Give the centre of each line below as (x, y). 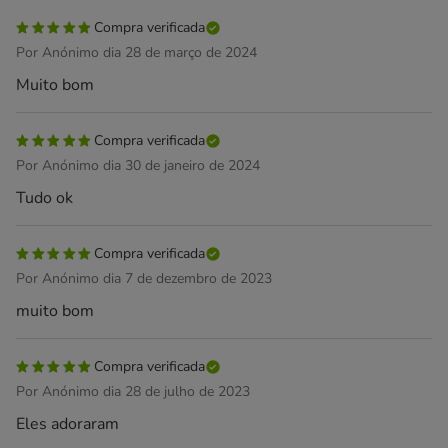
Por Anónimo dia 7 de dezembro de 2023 (144, 278)
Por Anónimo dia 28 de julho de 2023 (133, 391)
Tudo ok (44, 198)
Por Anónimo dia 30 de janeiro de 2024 (138, 165)
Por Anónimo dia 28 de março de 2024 (136, 52)
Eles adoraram (67, 424)
